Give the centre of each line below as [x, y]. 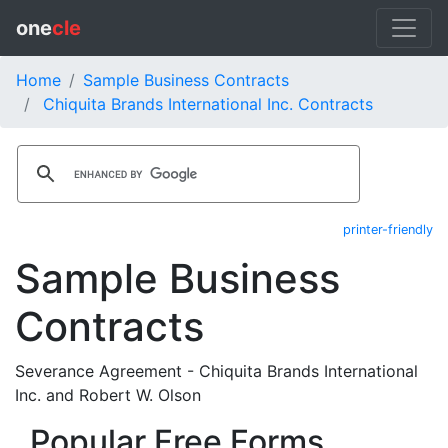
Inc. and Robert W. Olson [108, 395]
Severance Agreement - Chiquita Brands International [216, 371]
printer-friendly [388, 229]
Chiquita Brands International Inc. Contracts [208, 104]
